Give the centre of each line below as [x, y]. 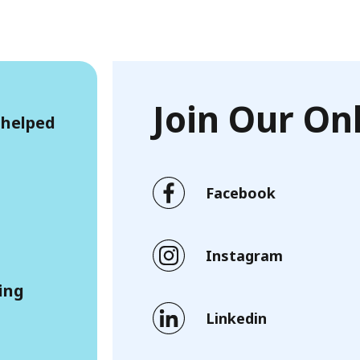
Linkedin [237, 318]
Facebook [241, 192]
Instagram [245, 255]
